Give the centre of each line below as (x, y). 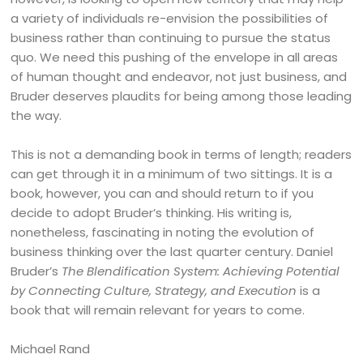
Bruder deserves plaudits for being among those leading (181, 96)
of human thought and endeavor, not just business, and (179, 77)
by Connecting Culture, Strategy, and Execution (154, 290)
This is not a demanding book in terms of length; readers (181, 154)
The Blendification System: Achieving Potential (201, 271)
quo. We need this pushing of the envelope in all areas (175, 57)
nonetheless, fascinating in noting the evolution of (163, 232)
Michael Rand (51, 349)
